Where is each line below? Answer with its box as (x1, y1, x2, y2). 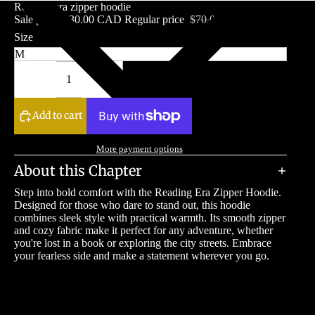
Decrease (15, 58, 57, 71)
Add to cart (32, 109, 82, 122)
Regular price (124, 13, 187, 25)
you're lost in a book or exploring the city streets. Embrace (14, 236, 271, 249)
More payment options (96, 143, 183, 154)
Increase (82, 58, 122, 71)
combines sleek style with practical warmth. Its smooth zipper (14, 211, 285, 224)
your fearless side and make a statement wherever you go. (14, 249, 269, 262)
